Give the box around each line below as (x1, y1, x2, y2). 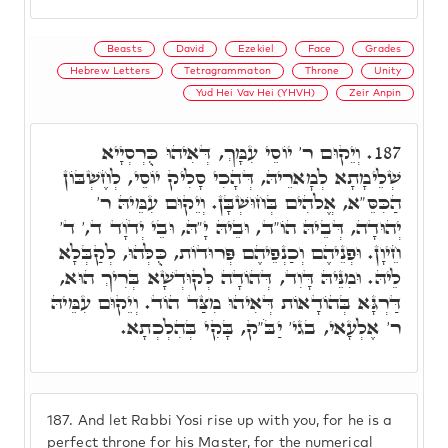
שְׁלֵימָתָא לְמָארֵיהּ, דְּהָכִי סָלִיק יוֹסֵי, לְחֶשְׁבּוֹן (63, 163, 401, 191)
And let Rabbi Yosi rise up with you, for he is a (73, 414, 393, 428)
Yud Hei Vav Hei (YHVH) (195, 87, 315, 98)
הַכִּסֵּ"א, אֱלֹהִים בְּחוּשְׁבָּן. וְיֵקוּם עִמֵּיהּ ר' (96, 188, 401, 216)
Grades (365, 43, 401, 54)
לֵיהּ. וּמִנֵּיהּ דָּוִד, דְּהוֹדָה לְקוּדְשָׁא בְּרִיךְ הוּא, (60, 263, 401, 291)
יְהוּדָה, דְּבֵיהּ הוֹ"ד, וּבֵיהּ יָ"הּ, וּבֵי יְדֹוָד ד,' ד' (59, 213, 401, 241)
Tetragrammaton (184, 65, 271, 76)
